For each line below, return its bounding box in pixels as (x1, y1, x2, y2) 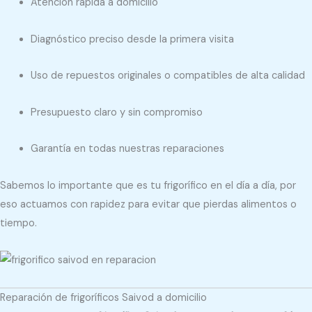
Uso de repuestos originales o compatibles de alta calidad (30, 69, 305, 83)
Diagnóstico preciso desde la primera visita (30, 32, 234, 46)
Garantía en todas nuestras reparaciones (30, 142, 224, 156)
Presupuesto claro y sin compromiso (30, 105, 203, 119)
